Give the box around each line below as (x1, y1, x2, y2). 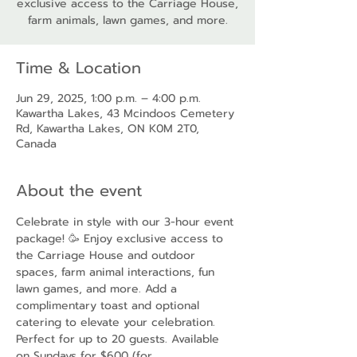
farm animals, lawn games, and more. (27, 12, 228, 29)
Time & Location (16, 56, 141, 80)
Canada (16, 135, 57, 152)
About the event (16, 178, 142, 202)
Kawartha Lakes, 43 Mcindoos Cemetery (16, 105, 234, 122)
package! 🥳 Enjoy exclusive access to (16, 230, 227, 247)
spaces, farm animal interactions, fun (16, 264, 218, 280)
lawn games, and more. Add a (16, 280, 181, 297)
